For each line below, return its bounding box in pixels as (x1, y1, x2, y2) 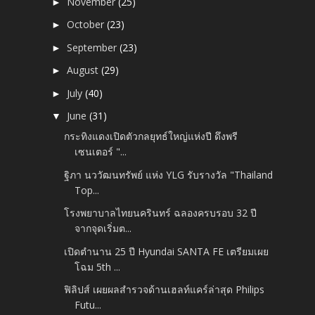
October (67, 18, 108, 32)
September (67, 40, 120, 54)
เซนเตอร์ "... (75, 145, 127, 159)
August (67, 63, 102, 77)
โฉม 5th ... (75, 259, 121, 274)
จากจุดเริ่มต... (75, 221, 132, 236)
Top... (75, 183, 100, 197)
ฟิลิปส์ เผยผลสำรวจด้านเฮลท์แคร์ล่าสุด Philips (64, 283, 265, 297)
